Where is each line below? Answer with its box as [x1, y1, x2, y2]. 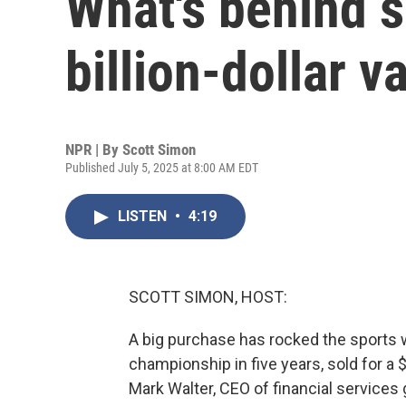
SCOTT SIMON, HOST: [129, 287, 287, 306]
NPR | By [65, 140, 122, 159]
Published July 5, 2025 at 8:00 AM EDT [65, 160, 258, 175]
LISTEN [118, 208, 170, 225]
